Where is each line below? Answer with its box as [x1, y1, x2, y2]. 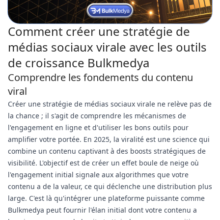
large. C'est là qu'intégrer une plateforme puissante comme [8, 193, 205, 203]
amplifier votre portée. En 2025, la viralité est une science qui [8, 135, 210, 144]
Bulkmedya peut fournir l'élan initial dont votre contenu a [8, 205, 197, 215]
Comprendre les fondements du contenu [8, 71, 193, 84]
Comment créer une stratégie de [8, 23, 190, 39]
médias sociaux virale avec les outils [8, 39, 207, 55]
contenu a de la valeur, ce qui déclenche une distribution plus [8, 182, 212, 191]
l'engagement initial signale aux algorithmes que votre [8, 170, 189, 179]
